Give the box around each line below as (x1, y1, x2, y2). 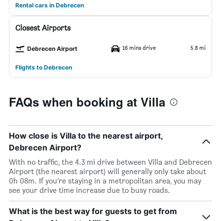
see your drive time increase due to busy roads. (9, 185, 170, 195)
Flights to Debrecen (15, 64, 72, 71)
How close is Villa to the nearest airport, (9, 131, 163, 141)
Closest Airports (15, 23, 71, 33)
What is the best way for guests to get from (9, 206, 177, 216)
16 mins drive (122, 44, 156, 51)
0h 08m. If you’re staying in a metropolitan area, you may (9, 176, 201, 185)
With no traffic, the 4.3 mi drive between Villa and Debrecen (9, 157, 212, 167)
